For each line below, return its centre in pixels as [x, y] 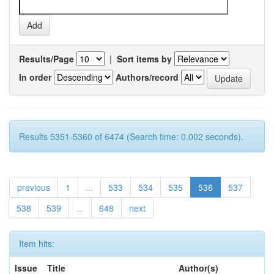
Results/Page [46, 59]
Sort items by [144, 59]
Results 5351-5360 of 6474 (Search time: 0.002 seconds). [131, 136]
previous [34, 187]
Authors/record [147, 77]
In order [35, 77]
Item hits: [37, 243]
